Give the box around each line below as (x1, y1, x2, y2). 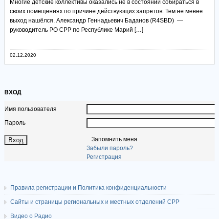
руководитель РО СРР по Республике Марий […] (9, 26, 143, 34)
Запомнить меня (91, 136, 137, 143)
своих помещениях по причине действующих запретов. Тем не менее (9, 8, 203, 15)
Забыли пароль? (86, 145, 133, 152)
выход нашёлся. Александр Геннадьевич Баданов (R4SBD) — (9, 17, 183, 24)
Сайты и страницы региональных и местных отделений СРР (10, 198, 179, 206)
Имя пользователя (4, 106, 57, 113)
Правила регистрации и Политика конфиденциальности (10, 184, 167, 192)
